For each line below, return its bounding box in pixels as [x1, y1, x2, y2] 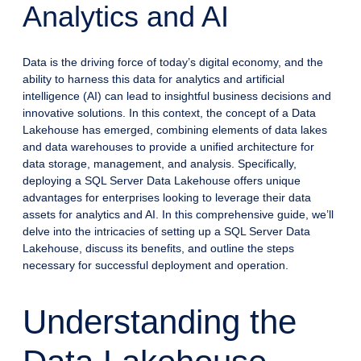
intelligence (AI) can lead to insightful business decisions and [23, 89, 331, 102]
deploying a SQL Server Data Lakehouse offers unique [23, 173, 301, 187]
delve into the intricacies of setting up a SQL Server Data [23, 224, 310, 238]
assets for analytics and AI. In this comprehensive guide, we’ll [23, 207, 334, 221]
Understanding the [23, 302, 297, 341]
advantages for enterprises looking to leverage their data [23, 190, 311, 204]
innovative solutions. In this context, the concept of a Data [23, 106, 316, 119]
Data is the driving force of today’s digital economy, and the [23, 55, 323, 68]
